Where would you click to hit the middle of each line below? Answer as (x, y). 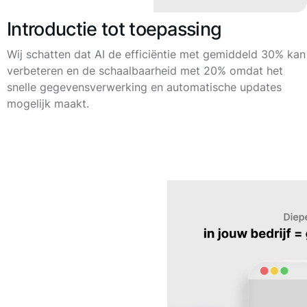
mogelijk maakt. (48, 103)
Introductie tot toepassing (114, 29)
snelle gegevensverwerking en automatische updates (144, 87)
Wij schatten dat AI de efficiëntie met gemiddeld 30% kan (156, 54)
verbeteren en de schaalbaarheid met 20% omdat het (145, 70)
